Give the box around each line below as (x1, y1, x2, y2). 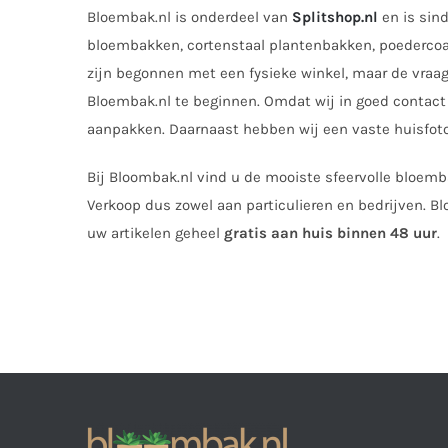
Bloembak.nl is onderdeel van (87, 7, 292, 26)
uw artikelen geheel (87, 223, 224, 242)
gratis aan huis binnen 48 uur (224, 223, 437, 242)
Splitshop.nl (292, 7, 378, 26)
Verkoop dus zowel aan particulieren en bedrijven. (87, 195, 430, 214)
